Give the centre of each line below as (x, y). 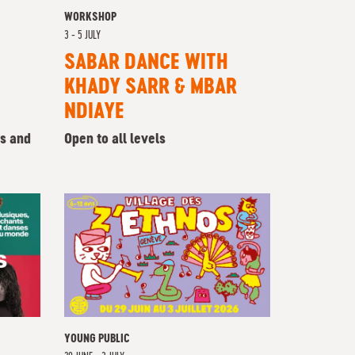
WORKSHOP (90, 17)
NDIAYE (94, 113)
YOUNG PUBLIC (97, 339)
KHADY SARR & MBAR (151, 88)
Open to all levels (115, 139)
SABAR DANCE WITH (146, 63)
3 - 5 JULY (82, 36)
